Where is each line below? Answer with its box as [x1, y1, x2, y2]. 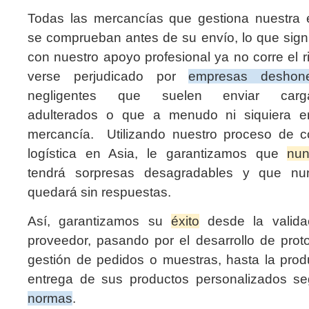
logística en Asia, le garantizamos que [28, 146, 288, 161]
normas [28, 291, 72, 306]
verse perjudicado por [28, 68, 189, 83]
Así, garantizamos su [28, 214, 171, 229]
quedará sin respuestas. [28, 184, 175, 199]
